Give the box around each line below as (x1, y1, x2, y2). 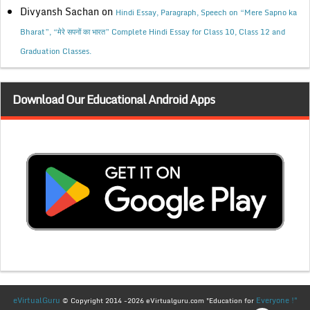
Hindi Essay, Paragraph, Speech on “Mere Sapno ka (116, 6, 297, 19)
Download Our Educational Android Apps (12, 89, 215, 109)
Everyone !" (255, 293, 298, 307)
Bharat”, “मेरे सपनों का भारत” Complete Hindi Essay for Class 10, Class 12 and (20, 26, 285, 39)
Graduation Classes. (20, 45, 91, 58)
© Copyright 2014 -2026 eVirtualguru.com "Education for (60, 294, 256, 306)
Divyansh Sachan (20, 3, 99, 20)
